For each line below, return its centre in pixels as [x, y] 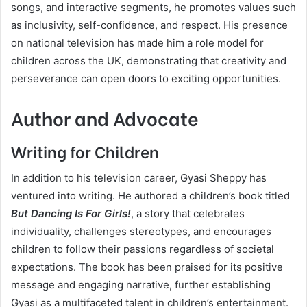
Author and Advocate [105, 118]
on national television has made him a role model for [137, 43]
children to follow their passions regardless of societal [143, 249]
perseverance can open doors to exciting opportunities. [146, 78]
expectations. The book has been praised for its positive [147, 267]
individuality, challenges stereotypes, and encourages [141, 231]
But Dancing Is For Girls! [71, 213]
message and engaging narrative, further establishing [141, 285]
